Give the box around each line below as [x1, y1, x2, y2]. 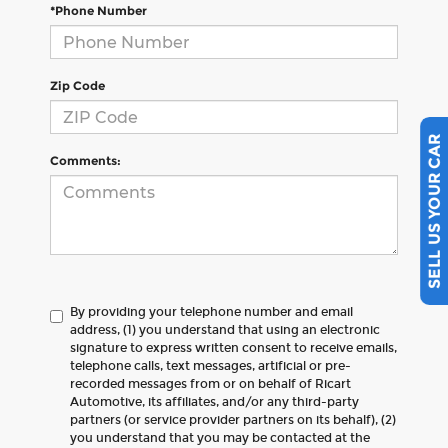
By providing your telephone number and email [70, 305, 353, 319]
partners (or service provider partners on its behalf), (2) [70, 413, 396, 427]
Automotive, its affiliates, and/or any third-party [70, 395, 359, 409]
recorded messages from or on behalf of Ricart [70, 377, 351, 391]
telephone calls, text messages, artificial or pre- [70, 359, 351, 373]
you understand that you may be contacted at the [70, 431, 370, 445]
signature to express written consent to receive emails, [70, 341, 397, 355]
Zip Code [50, 78, 105, 93]
